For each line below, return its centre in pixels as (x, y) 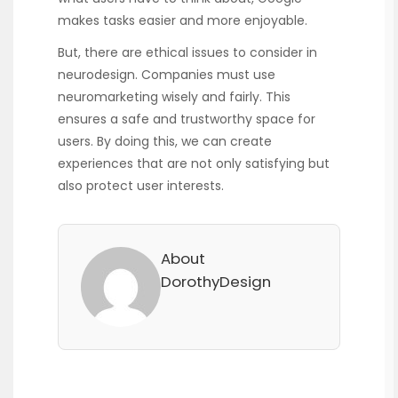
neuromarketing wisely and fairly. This (174, 97)
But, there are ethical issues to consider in (187, 53)
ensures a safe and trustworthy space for (187, 119)
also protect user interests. (141, 186)
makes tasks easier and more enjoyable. (183, 21)
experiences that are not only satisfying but (194, 164)
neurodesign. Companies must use (167, 75)
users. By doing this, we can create (165, 142)
